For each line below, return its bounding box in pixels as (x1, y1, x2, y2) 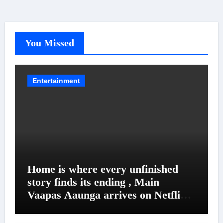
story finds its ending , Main (27, 175, 159, 188)
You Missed (24, 37, 74, 48)
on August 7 (27, 201, 84, 214)
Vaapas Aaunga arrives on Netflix (27, 188, 186, 201)
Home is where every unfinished (27, 162, 178, 175)
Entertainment (32, 76, 80, 85)
